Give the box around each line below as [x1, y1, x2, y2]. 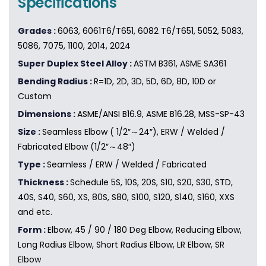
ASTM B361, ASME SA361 [134, 58, 226, 70]
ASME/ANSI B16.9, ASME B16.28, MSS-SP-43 [77, 108, 245, 121]
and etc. [18, 206, 52, 218]
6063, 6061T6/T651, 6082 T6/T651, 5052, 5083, [58, 25, 243, 37]
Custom [18, 90, 52, 103]
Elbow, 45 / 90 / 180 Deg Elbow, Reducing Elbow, [47, 224, 242, 236]
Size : [18, 126, 42, 138]
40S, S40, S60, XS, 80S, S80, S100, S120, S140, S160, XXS [18, 191, 235, 204]
